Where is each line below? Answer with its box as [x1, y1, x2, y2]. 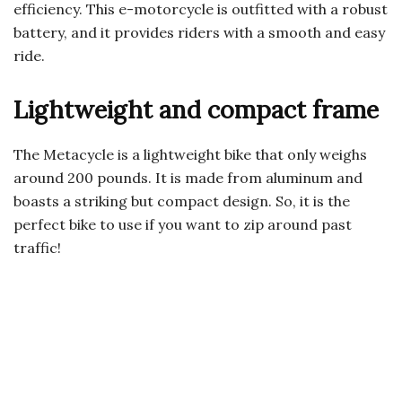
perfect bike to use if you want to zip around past [13, 215, 352, 234]
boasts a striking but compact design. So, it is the [13, 192, 350, 211]
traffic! [13, 239, 61, 258]
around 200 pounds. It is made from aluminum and [13, 169, 363, 188]
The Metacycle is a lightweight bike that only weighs [13, 145, 367, 164]
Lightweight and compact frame [13, 94, 379, 126]
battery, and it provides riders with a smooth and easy [13, 23, 385, 42]
